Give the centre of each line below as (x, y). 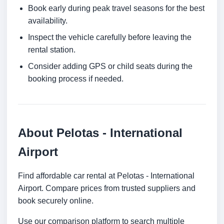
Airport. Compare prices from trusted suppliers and (107, 188)
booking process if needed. (76, 79)
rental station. (52, 50)
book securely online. (56, 201)
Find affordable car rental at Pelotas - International (106, 176)
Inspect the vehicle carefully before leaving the (110, 37)
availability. (48, 21)
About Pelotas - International (100, 133)
